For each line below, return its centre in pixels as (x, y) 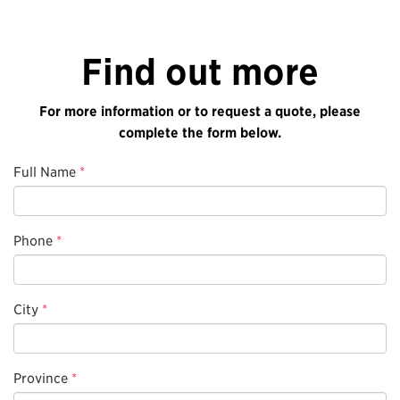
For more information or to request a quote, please (200, 110)
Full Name (45, 171)
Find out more (200, 71)
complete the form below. (200, 132)
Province (42, 377)
